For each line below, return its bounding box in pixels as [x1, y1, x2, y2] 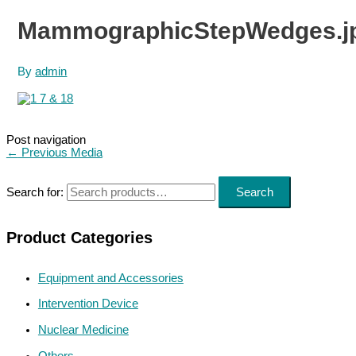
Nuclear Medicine [37, 323, 129, 336]
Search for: [6, 186, 64, 199]
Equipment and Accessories [37, 271, 184, 284]
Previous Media [17, 146, 103, 160]
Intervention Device [37, 297, 138, 311]
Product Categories [6, 228, 153, 246]
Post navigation [6, 133, 86, 147]
